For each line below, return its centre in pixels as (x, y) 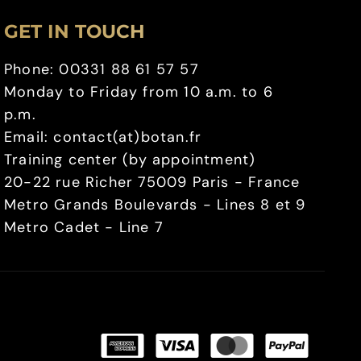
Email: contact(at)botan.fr (103, 137)
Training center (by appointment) (130, 160)
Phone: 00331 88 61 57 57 (102, 70)
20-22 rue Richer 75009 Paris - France (152, 183)
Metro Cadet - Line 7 (84, 228)
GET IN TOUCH (75, 32)
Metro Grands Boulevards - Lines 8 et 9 (155, 205)
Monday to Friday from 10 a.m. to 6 (139, 92)
